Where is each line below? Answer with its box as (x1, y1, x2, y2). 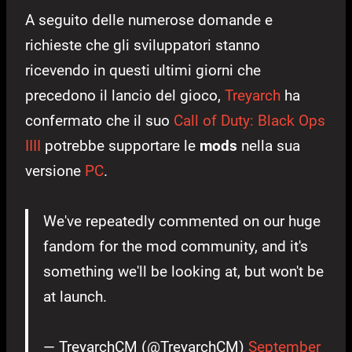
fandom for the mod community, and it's (43, 237, 308, 256)
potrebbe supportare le (41, 137, 200, 156)
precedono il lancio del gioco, (25, 86, 225, 105)
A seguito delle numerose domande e (25, 11, 273, 30)
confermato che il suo (25, 112, 174, 130)
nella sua (237, 137, 300, 156)
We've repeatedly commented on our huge (43, 212, 321, 231)
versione (25, 162, 85, 181)
